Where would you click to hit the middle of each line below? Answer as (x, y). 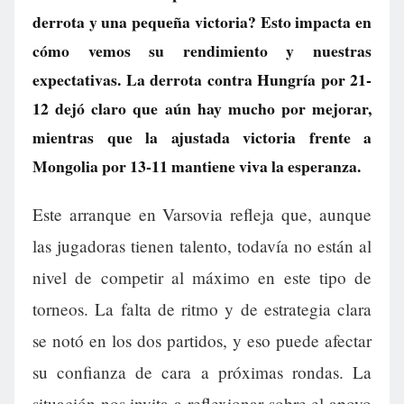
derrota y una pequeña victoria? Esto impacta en (202, 22)
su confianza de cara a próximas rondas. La (202, 372)
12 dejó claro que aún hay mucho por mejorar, (202, 108)
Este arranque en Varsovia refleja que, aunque (202, 215)
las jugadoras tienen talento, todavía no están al (202, 246)
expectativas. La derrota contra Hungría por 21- (202, 79)
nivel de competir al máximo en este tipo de (202, 278)
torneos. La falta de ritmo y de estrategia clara (202, 309)
